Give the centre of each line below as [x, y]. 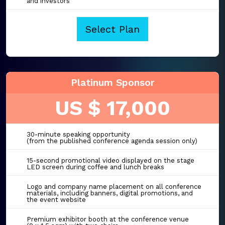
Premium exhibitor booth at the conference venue [108, 219]
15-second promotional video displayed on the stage [110, 161]
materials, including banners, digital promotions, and [110, 193]
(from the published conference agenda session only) [112, 141]
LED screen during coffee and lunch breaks [95, 167]
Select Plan [113, 29]
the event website [56, 200]
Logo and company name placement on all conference [114, 187]
